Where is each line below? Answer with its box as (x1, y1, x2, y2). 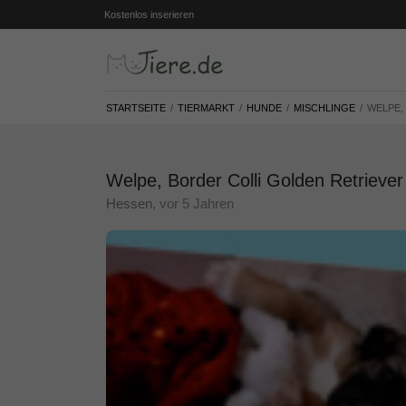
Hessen (106, 196, 152, 212)
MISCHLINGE (294, 102, 355, 114)
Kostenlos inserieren (104, 9, 194, 20)
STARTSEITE (106, 102, 166, 114)
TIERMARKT (178, 102, 235, 114)
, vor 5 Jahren (152, 196, 234, 212)
